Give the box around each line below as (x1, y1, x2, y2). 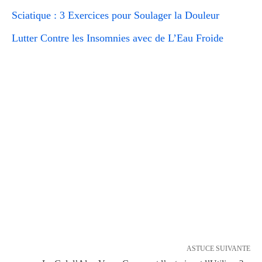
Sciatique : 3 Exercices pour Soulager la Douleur (12, 9, 219, 21)
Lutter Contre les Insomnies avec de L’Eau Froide (12, 32, 223, 44)
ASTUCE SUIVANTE (187, 244, 250, 253)
